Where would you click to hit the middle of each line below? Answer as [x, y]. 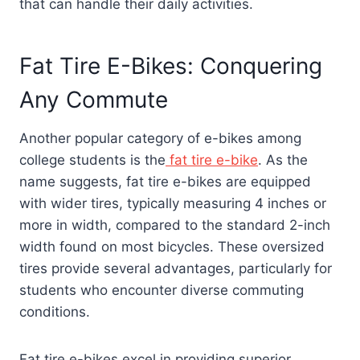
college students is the [92, 160]
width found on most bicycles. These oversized [172, 247]
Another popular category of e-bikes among [160, 139]
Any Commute [94, 100]
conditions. [55, 312]
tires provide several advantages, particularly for [176, 269]
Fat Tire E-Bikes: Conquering [171, 66]
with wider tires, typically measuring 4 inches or [173, 204]
